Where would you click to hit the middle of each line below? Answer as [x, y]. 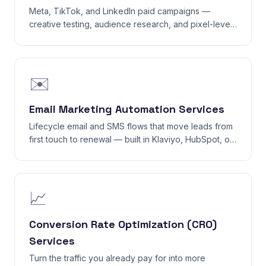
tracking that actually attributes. [89, 37]
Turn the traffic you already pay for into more [117, 258]
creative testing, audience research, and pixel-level [131, 24]
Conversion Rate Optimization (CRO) [123, 224]
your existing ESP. [64, 152]
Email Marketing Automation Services [127, 109]
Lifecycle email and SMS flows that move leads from [131, 126]
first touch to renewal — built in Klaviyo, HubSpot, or [131, 139]
